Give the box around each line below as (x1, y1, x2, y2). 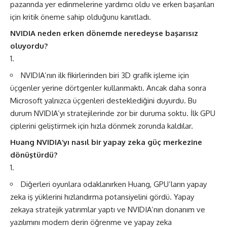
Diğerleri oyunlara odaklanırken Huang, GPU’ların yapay (21, 179, 207, 189)
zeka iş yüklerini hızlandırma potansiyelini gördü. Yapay (10, 192, 194, 202)
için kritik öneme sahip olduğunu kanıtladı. (10, 12, 151, 22)
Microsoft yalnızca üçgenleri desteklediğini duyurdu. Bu (10, 95, 197, 105)
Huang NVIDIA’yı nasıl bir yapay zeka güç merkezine (10, 137, 202, 147)
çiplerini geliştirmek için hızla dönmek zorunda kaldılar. (10, 121, 193, 131)
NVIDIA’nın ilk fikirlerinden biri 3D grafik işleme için (21, 70, 189, 80)
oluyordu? (10, 41, 48, 51)
